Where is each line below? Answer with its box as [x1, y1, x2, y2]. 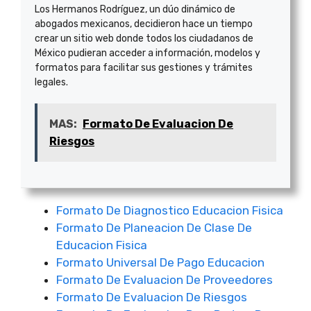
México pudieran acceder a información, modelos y [35, 47, 260, 59]
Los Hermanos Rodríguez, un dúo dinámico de [35, 3, 235, 15]
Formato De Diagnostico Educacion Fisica [56, 203, 283, 217]
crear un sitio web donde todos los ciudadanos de [35, 33, 253, 44]
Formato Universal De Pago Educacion [56, 255, 264, 269]
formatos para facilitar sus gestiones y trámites [35, 62, 253, 74]
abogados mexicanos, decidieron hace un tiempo [35, 18, 253, 30]
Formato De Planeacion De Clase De [56, 221, 252, 235]
